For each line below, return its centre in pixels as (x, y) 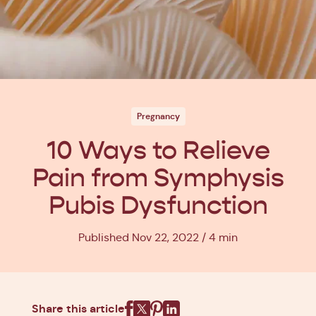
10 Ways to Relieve (158, 151)
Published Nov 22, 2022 (139, 237)
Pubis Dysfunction (158, 206)
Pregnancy (158, 116)
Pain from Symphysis (158, 178)
